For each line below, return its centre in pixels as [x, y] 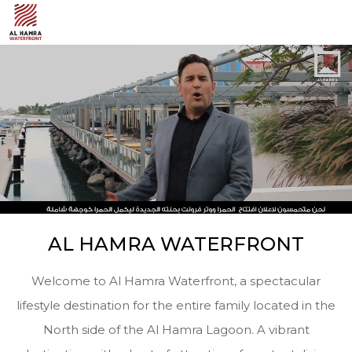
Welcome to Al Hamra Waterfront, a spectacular [176, 281]
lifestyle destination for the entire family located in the [176, 306]
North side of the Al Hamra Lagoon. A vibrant [176, 330]
